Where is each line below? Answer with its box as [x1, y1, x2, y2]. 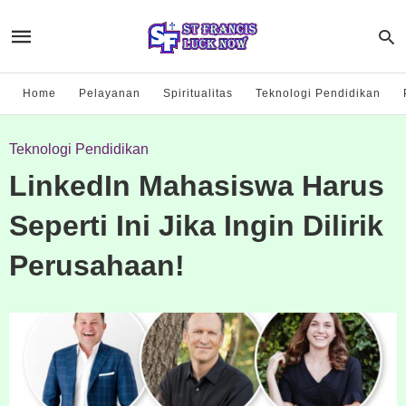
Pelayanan [79, 87, 140, 100]
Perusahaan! [9, 249, 185, 282]
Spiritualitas [163, 87, 233, 100]
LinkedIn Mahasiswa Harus [9, 169, 384, 202]
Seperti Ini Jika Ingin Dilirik [9, 209, 383, 242]
